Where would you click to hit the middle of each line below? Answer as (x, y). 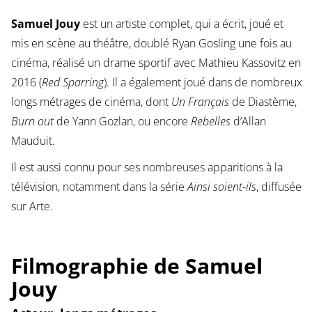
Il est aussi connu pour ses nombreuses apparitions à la (147, 167)
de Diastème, (263, 102)
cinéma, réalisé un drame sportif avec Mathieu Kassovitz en (156, 63)
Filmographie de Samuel (136, 266)
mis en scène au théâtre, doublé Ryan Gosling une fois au (151, 44)
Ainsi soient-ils (221, 187)
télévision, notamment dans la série (99, 187)
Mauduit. (33, 141)
